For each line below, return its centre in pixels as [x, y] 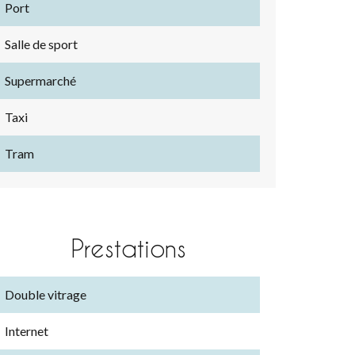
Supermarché [40, 80]
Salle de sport [41, 44]
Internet [27, 331]
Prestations [128, 248]
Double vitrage [46, 294]
